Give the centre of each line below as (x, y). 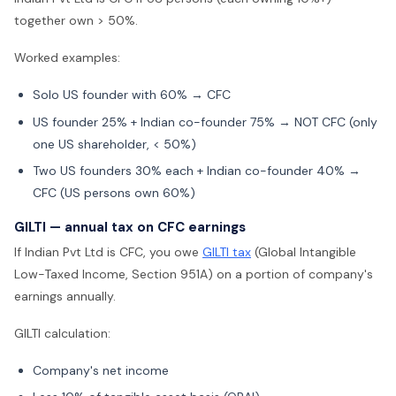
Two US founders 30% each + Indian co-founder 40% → (197, 171)
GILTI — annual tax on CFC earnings (130, 228)
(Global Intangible (304, 251)
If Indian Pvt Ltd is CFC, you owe (108, 251)
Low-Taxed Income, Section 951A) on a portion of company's (194, 274)
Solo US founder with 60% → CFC (132, 95)
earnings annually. (65, 296)
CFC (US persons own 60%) (114, 193)
